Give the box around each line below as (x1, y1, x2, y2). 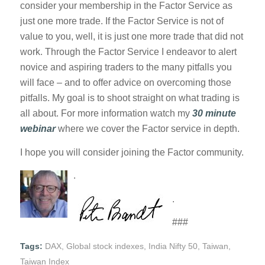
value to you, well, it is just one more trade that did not (20, 31, 243, 42)
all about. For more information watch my (20, 108, 192, 119)
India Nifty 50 (148, 241, 198, 251)
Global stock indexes (66, 241, 144, 251)
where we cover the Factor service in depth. (57, 124, 240, 134)
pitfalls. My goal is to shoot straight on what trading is (20, 93, 240, 104)
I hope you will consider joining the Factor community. (20, 147, 244, 157)
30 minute (192, 108, 236, 119)
